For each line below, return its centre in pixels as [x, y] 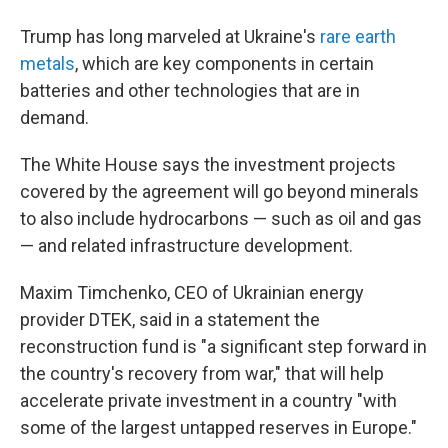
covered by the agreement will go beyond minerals [219, 191]
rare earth [358, 36]
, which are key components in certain [224, 63]
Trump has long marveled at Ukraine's [170, 36]
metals [47, 63]
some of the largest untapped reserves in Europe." [218, 427]
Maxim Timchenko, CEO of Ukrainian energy [192, 292]
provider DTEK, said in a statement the [170, 319]
